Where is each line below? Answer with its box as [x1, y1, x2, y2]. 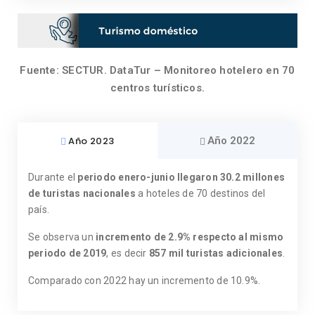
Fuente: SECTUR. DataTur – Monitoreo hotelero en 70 [20, 64, 295, 77]
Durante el [28, 172, 78, 184]
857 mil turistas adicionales [148, 247, 283, 259]
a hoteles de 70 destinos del [135, 188, 266, 200]
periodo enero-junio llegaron [77, 172, 218, 184]
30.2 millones [220, 172, 285, 184]
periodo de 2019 [28, 247, 107, 259]
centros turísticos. [110, 82, 205, 95]
